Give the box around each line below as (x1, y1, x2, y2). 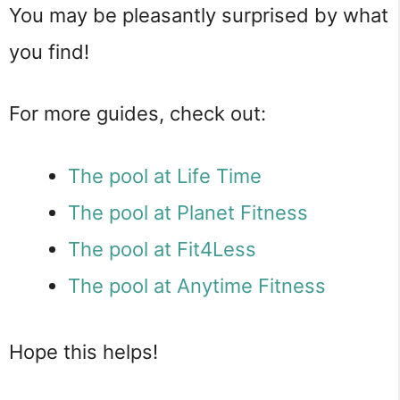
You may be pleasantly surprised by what (9, 3, 388, 27)
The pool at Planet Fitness (68, 201, 308, 225)
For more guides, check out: (9, 102, 266, 126)
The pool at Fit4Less (68, 237, 256, 262)
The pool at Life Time (68, 164, 262, 188)
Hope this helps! (9, 340, 158, 364)
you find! (9, 39, 89, 63)
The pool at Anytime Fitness (68, 274, 326, 298)
